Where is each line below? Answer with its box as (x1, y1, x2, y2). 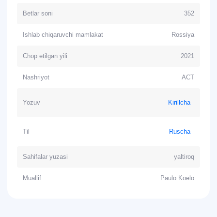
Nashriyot (23, 74, 49, 81)
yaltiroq (174, 153, 194, 160)
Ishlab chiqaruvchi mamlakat (23, 31, 103, 38)
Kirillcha (168, 99, 190, 106)
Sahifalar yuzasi (23, 153, 68, 160)
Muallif (23, 174, 41, 182)
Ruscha (169, 128, 190, 135)
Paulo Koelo (160, 174, 194, 182)
